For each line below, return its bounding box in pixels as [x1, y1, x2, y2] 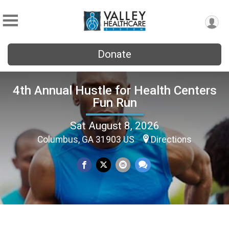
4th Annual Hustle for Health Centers [12, 83, 217, 98]
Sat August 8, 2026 [70, 119, 159, 132]
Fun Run [92, 95, 137, 110]
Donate [98, 48, 131, 60]
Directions [151, 134, 192, 145]
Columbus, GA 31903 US [37, 134, 136, 145]
